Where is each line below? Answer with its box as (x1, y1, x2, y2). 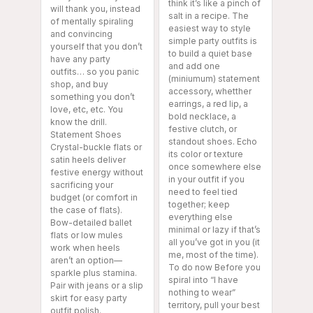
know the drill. (50, 116, 107, 127)
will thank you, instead (50, 3, 140, 14)
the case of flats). (50, 204, 122, 215)
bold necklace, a (168, 110, 236, 122)
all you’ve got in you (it (168, 236, 260, 247)
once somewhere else (168, 161, 261, 172)
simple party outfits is (168, 35, 257, 46)
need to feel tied (168, 186, 238, 197)
